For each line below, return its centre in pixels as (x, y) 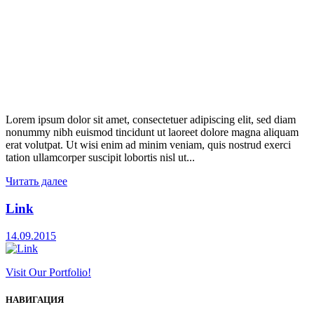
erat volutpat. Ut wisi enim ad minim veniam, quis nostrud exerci (148, 145)
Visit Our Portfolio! (48, 272)
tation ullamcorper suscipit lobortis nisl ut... (100, 158)
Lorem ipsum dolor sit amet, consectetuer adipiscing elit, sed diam (151, 120)
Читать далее (36, 182)
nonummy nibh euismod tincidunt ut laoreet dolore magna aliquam (152, 132)
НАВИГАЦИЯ (35, 299)
